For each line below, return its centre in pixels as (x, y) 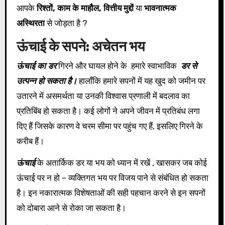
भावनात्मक (160, 8)
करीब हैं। (30, 141)
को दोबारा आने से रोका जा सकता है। (71, 208)
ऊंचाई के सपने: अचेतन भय (81, 46)
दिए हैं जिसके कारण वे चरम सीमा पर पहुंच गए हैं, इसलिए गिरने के (109, 126)
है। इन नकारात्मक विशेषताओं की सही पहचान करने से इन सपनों (111, 193)
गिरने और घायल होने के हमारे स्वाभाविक (118, 66)
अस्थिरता (30, 23)
